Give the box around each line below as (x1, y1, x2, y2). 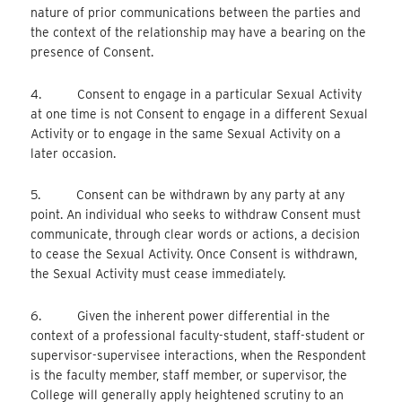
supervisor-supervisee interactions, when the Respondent (31, 347, 367, 363)
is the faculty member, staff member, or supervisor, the (31, 367, 348, 382)
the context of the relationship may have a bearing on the (31, 25, 367, 40)
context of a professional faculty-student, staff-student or (31, 328, 366, 343)
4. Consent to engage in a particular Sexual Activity (31, 86, 363, 101)
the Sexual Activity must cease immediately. (31, 267, 286, 282)
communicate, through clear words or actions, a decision (31, 227, 361, 242)
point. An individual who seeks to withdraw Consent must (31, 207, 362, 223)
